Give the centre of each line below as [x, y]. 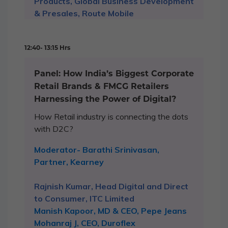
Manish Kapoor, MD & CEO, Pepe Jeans [110, 210]
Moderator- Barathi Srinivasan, [97, 149]
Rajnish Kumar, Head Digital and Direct [111, 186]
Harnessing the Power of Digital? [105, 99]
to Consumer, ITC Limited [84, 198]
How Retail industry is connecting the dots [111, 116]
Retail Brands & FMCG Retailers [102, 86]
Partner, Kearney [69, 162]
